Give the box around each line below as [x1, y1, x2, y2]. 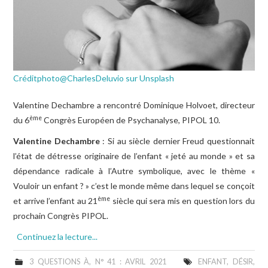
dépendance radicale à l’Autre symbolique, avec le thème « [13, 166, 255, 176]
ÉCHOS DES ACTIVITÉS [19, 30, 129, 41]
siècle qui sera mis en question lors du [110, 196, 255, 206]
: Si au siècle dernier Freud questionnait [99, 136, 255, 147]
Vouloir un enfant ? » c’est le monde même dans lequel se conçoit [13, 181, 255, 191]
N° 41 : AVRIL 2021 [95, 257, 166, 267]
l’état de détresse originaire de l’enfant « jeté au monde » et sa [13, 151, 255, 162]
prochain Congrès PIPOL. [13, 211, 109, 221]
